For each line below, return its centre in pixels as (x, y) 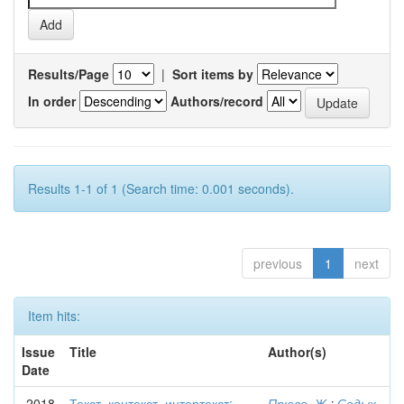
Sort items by (213, 74)
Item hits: (54, 316)
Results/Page (69, 74)
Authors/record (217, 101)
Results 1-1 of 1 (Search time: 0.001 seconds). (161, 188)
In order (52, 101)
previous (278, 263)
